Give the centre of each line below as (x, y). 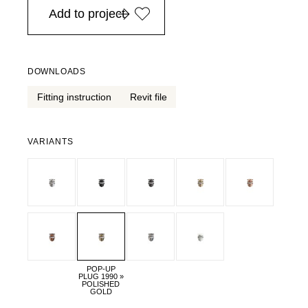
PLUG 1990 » (101, 276)
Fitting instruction (74, 97)
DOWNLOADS (57, 71)
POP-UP (101, 268)
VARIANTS (51, 142)
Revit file (148, 97)
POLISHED (101, 284)
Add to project (87, 14)
